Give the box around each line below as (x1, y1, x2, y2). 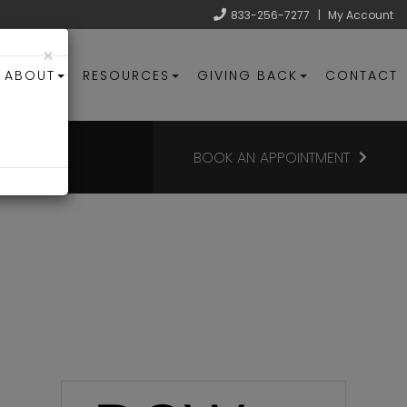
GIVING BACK (197, 65, 298, 84)
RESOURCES (83, 65, 170, 84)
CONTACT (325, 65, 398, 84)
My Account (328, 7, 393, 23)
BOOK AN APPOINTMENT (193, 146, 350, 168)
